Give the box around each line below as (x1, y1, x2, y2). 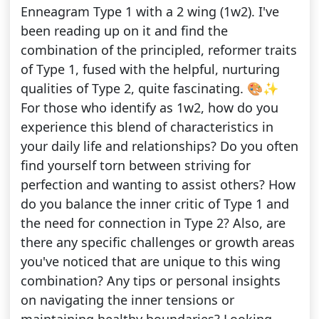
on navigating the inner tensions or (20, 291, 234, 309)
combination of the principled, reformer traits (20, 41, 297, 59)
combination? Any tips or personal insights (20, 272, 281, 290)
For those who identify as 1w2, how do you (20, 99, 278, 117)
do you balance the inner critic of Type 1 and (20, 195, 289, 213)
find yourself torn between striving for (20, 157, 251, 174)
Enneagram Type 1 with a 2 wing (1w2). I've (20, 3, 279, 21)
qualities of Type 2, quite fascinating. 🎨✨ (20, 80, 278, 98)
